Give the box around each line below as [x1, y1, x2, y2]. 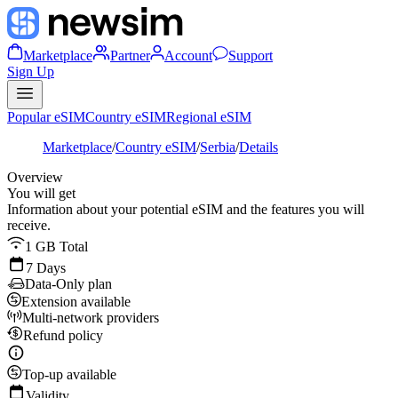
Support [228, 48, 273, 63]
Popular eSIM [7, 109, 85, 124]
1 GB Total [25, 239, 88, 254]
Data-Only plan [25, 276, 112, 291]
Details [239, 139, 278, 155]
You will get [7, 186, 76, 201]
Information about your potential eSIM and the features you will [7, 202, 364, 217]
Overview [7, 170, 63, 185]
